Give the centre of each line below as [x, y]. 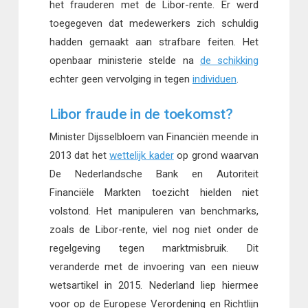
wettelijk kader [142, 156]
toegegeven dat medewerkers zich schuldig [154, 23]
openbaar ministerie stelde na [124, 60]
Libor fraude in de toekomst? [141, 114]
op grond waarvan [216, 156]
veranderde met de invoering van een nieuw [154, 267]
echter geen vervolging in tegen [121, 79]
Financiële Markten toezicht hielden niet [154, 193]
